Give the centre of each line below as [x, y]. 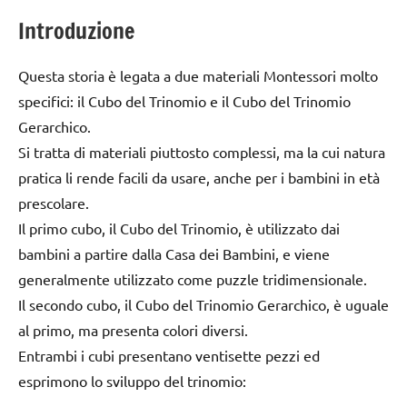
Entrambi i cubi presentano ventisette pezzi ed [169, 356]
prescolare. [54, 203]
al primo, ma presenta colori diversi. [133, 330]
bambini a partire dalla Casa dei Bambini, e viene [174, 254]
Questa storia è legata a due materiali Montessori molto [198, 76]
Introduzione [76, 31]
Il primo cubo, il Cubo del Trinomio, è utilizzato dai [179, 228]
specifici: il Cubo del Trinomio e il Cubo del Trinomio [184, 101]
